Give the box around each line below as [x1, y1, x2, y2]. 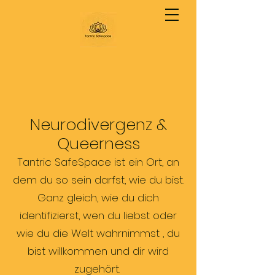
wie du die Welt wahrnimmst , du [17, 226, 180, 241]
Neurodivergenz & [29, 114, 167, 136]
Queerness [56, 133, 140, 155]
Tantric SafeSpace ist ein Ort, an [17, 155, 179, 169]
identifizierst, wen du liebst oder [20, 208, 177, 223]
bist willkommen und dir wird [28, 244, 169, 258]
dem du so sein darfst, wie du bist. [13, 172, 184, 187]
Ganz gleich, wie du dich [37, 190, 159, 205]
